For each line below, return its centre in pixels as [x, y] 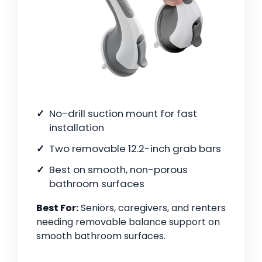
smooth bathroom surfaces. [101, 236]
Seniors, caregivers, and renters [152, 208]
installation [77, 128]
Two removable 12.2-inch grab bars [135, 149]
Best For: [57, 208]
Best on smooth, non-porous [118, 170]
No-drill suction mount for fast [123, 114]
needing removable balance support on [128, 222]
